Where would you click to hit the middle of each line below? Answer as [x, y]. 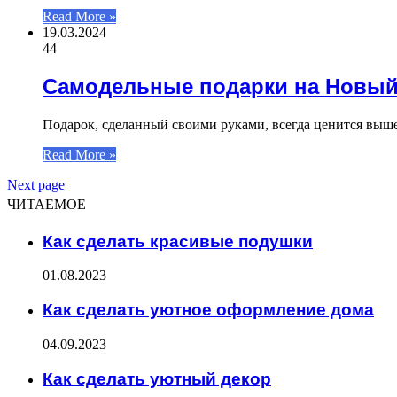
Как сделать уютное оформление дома [208, 310]
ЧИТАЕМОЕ [47, 204]
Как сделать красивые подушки [178, 241]
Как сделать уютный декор [157, 378]
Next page [36, 185]
